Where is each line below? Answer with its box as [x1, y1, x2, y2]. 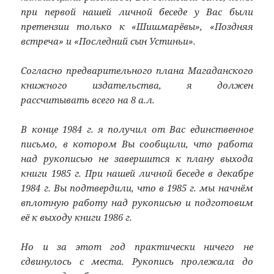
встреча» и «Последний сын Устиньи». [21, 34, 196, 47]
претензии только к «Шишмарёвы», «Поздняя [21, 20, 253, 32]
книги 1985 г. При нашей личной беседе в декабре [21, 166, 253, 179]
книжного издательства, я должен [21, 78, 253, 91]
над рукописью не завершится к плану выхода [21, 152, 253, 165]
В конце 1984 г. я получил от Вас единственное [21, 122, 253, 135]
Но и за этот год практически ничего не [21, 240, 253, 253]
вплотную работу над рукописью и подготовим [21, 196, 253, 209]
